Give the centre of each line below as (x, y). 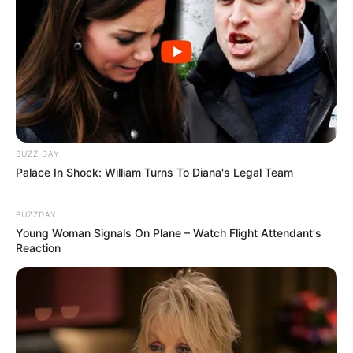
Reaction (38, 247)
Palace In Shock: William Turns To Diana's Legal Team (154, 172)
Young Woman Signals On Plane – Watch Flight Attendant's (169, 232)
